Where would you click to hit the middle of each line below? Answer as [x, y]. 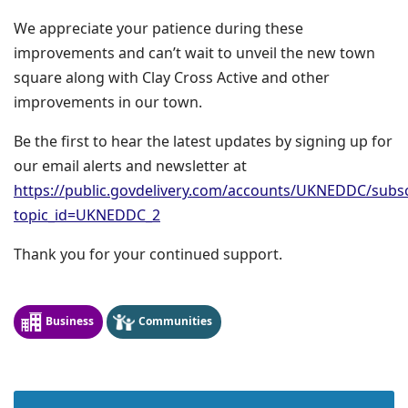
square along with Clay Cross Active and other [172, 78]
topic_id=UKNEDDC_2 [87, 215]
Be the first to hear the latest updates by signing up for [203, 142]
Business [69, 321]
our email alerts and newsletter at [130, 166]
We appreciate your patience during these [158, 29]
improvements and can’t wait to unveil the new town [194, 53]
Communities [175, 321]
